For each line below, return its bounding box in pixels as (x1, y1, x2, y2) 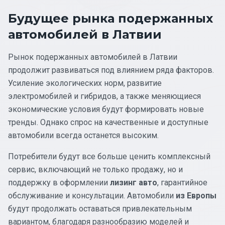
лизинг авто (110, 177, 157, 187)
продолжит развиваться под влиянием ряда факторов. (8, 65, 214, 75)
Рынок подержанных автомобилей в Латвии (8, 52, 177, 62)
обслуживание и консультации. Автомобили (8, 190, 176, 200)
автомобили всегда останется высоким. (8, 130, 159, 140)
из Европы (176, 190, 216, 200)
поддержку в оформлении (8, 177, 110, 187)
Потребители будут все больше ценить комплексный (8, 151, 210, 161)
